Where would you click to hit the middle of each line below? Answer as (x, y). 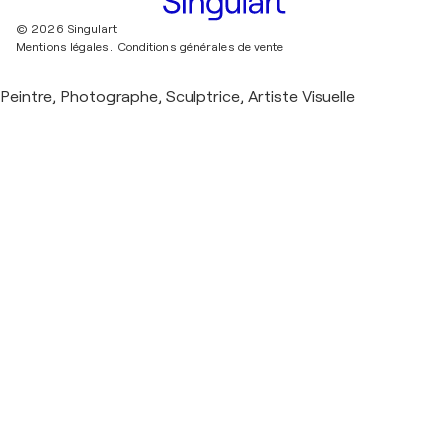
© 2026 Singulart (67, 29)
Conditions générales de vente (200, 47)
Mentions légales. (64, 47)
